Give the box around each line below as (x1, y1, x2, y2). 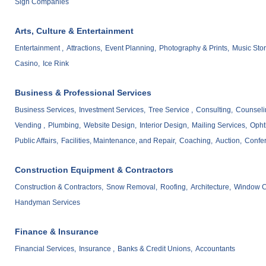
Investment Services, (79, 106, 145, 115)
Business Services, (15, 106, 76, 115)
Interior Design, (140, 121, 189, 130)
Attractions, (66, 44, 102, 53)
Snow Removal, (106, 183, 157, 192)
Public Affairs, (15, 137, 58, 145)
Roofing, (160, 183, 188, 192)
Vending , (15, 121, 45, 130)
